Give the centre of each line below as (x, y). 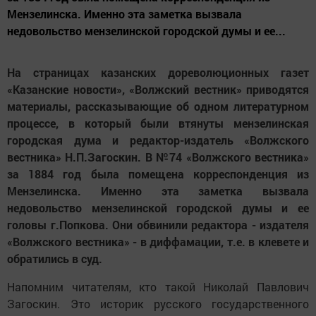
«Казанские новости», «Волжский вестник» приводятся (158, 90)
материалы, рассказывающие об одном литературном (158, 107)
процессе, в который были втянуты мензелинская (158, 123)
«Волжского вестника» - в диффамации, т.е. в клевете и (158, 242)
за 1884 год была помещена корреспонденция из (158, 174)
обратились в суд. (55, 259)
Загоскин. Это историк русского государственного (158, 304)
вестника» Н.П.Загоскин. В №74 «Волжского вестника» (158, 157)
